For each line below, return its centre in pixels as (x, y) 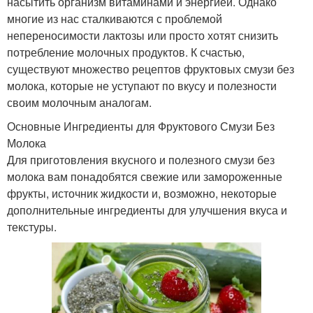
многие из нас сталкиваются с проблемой (115, 18)
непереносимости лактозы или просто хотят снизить (143, 35)
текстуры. (32, 226)
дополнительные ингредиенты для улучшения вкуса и (147, 210)
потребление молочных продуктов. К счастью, (126, 52)
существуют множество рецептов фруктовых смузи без (151, 68)
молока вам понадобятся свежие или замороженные (145, 176)
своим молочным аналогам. (79, 102)
